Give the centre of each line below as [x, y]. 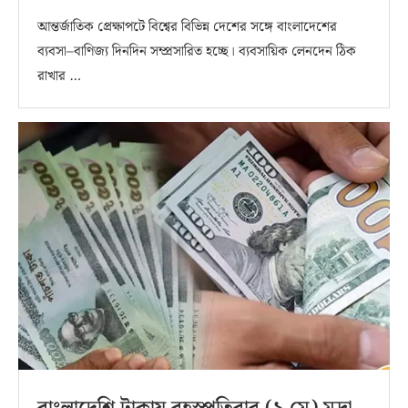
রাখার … [59, 76]
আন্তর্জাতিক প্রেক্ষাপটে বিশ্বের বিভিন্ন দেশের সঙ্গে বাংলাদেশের [187, 27]
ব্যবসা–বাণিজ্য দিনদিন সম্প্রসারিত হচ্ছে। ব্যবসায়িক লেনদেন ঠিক [197, 51]
